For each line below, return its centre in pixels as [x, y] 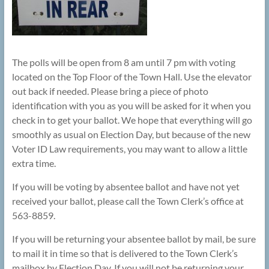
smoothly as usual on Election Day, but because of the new [131, 134]
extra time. [34, 163]
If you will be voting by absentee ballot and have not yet [125, 187]
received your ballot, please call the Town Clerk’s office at [128, 201]
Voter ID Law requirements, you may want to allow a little [129, 149]
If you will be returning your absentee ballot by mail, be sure [134, 239]
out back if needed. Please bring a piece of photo [110, 91]
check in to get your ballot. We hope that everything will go [132, 120]
